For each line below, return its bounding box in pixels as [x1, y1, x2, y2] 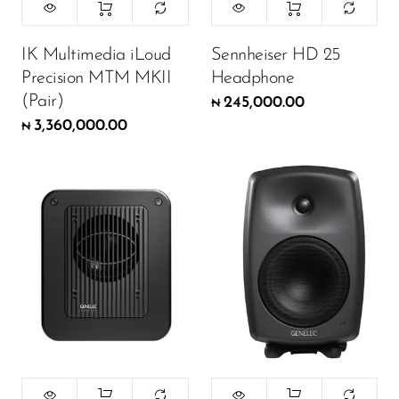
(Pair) [21, 93, 63, 111]
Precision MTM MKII [21, 69, 171, 88]
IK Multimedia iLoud [21, 46, 171, 65]
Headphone [210, 69, 294, 88]
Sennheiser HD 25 [210, 46, 341, 65]
